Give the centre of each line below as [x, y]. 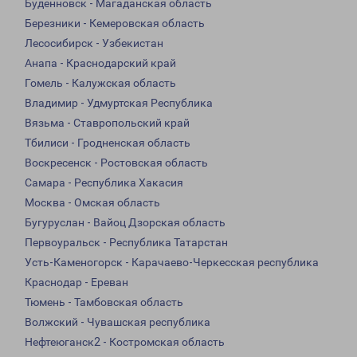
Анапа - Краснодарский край [100, 63]
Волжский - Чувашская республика [118, 322]
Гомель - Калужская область [100, 83]
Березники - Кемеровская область [115, 24]
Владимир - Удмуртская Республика [119, 103]
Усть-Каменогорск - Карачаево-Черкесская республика [172, 263]
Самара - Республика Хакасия [104, 183]
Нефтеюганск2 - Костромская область [125, 342]
